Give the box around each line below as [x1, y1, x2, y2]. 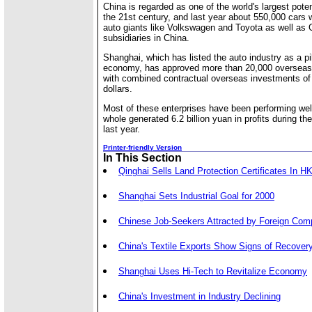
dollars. [103, 84, 132, 94]
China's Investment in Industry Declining [118, 291, 281, 302]
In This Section [103, 152, 182, 164]
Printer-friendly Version [103, 143, 182, 151]
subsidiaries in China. [103, 33, 189, 43]
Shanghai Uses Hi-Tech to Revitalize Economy [118, 266, 307, 276]
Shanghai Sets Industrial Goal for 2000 [118, 191, 274, 201]
